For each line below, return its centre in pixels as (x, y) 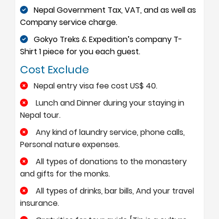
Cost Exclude (55, 69)
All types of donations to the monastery (110, 161)
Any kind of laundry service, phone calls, (109, 132)
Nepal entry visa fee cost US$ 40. (96, 86)
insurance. (40, 203)
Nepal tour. (40, 115)
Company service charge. (69, 22)
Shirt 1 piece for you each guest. (80, 51)
